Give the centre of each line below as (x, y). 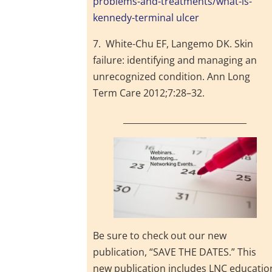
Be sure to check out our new (160, 235)
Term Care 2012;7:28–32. (149, 93)
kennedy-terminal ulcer (146, 18)
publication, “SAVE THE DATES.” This (175, 252)
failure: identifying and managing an (175, 60)
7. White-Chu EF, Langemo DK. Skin (173, 44)
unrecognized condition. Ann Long (172, 77)
